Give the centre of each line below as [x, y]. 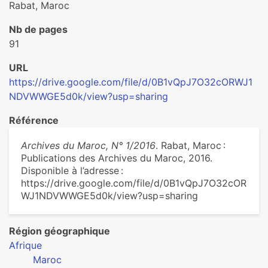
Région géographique [60, 231]
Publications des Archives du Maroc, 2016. [117, 158]
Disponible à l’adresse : [72, 170]
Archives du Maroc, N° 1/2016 [88, 145]
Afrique [25, 245]
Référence [34, 120]
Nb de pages [38, 29]
